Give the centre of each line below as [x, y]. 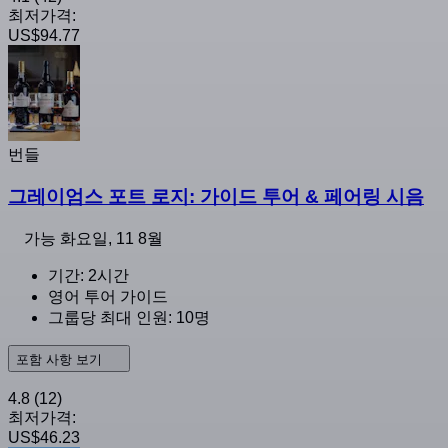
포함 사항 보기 [61, 360]
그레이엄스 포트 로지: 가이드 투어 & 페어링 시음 [216, 197]
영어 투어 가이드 [108, 297]
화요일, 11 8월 [111, 239]
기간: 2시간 [88, 276]
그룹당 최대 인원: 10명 [129, 318]
